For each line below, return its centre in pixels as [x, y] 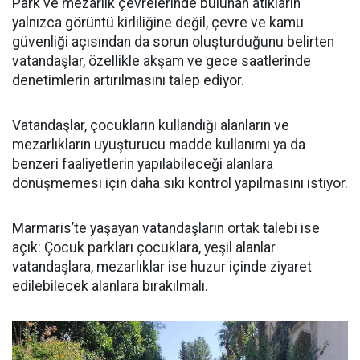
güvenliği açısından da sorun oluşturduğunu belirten [173, 42]
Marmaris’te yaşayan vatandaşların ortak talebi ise [166, 228]
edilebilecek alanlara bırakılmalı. [110, 286]
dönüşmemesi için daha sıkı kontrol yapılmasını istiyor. [180, 183]
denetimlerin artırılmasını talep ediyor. [128, 80]
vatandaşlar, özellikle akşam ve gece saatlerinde [162, 61]
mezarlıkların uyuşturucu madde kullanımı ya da [159, 145]
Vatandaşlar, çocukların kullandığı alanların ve [151, 125]
